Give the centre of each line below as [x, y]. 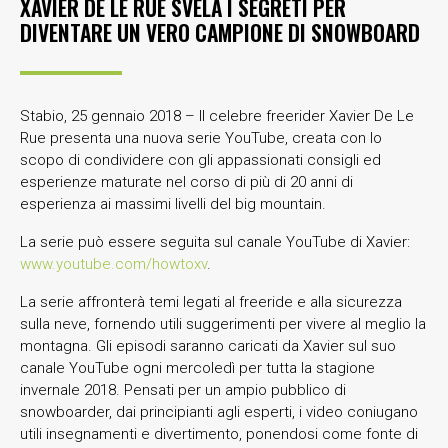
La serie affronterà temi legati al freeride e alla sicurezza [211, 301]
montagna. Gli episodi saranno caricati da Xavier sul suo [208, 345]
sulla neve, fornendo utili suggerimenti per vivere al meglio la [223, 323]
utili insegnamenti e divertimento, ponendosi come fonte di [219, 433]
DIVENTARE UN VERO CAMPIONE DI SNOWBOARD [220, 32]
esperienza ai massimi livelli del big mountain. [173, 203]
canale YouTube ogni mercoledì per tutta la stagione [197, 367]
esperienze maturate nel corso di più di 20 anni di [186, 181]
